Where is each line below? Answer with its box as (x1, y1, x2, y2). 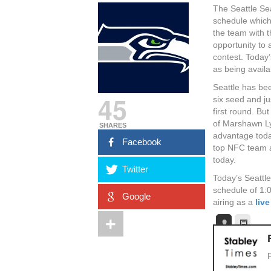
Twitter (122, 164, 149, 174)
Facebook (122, 137, 162, 147)
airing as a (213, 197, 256, 207)
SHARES (99, 122, 126, 129)
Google (122, 191, 151, 201)
